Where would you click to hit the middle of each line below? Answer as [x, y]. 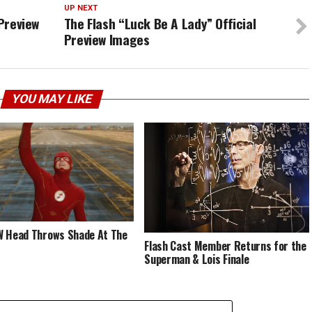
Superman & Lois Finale [197, 259]
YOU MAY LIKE [52, 99]
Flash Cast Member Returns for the [225, 245]
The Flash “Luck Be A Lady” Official [160, 23]
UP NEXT [80, 8]
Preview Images [107, 39]
